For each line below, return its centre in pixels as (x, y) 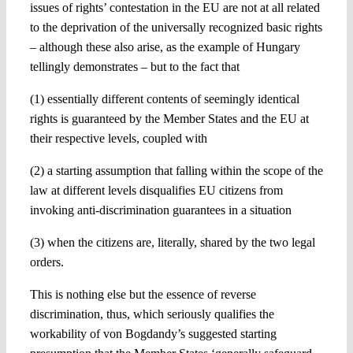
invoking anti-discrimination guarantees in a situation (160, 210)
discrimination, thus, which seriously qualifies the (152, 314)
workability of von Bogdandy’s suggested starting (153, 333)
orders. (46, 262)
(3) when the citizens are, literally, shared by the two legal (172, 242)
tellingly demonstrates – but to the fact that (134, 66)
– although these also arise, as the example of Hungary (165, 46)
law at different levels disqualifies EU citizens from (156, 190)
